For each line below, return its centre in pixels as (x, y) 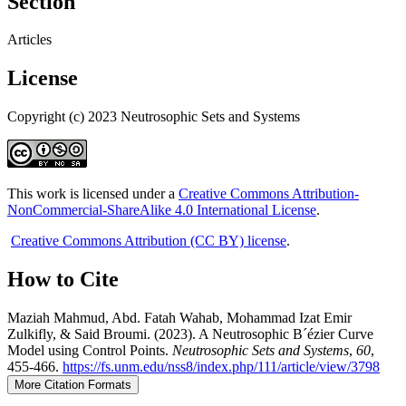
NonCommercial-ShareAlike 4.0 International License (162, 210)
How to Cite (63, 280)
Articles (29, 40)
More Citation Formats (73, 385)
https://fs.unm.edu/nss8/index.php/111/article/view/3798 (221, 367)
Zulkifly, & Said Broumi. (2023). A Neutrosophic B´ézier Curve (190, 334)
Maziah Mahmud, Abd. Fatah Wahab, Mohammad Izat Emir (179, 318)
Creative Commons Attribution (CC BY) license (149, 241)
